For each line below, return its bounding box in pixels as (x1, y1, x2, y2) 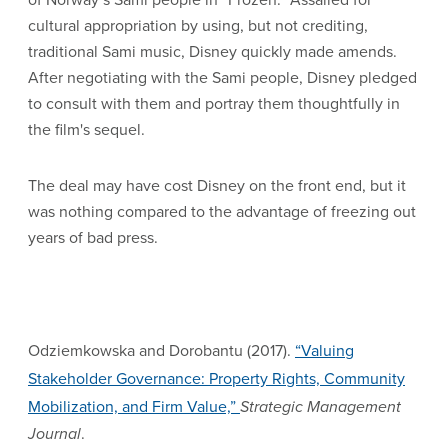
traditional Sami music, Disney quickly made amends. (28, 40, 397, 63)
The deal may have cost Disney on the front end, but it (28, 174, 406, 197)
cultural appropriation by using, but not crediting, (28, 14, 368, 37)
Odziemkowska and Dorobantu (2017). (28, 339, 295, 362)
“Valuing (295, 339, 354, 362)
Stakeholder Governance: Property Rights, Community (28, 367, 405, 390)
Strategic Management (240, 395, 401, 418)
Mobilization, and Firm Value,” (28, 395, 240, 418)
